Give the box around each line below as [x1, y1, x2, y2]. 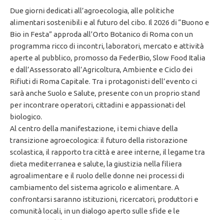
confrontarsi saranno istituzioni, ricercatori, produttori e [10, 195, 198, 204]
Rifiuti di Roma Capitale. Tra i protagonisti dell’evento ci [10, 77, 197, 86]
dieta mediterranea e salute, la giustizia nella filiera [10, 160, 182, 168]
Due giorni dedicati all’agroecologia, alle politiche [10, 6, 174, 15]
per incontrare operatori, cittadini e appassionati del [10, 101, 186, 110]
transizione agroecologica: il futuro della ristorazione [10, 136, 188, 145]
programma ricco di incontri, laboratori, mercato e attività [10, 42, 204, 51]
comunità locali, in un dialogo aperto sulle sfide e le [10, 207, 180, 216]
